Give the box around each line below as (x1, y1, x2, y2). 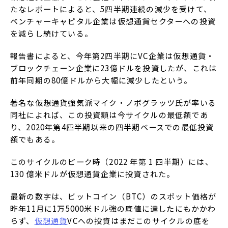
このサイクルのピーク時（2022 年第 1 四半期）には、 (10, 156, 213, 167)
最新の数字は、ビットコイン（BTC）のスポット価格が (10, 190, 217, 202)
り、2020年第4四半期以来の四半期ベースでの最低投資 (10, 121, 214, 132)
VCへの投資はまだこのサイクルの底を (67, 215, 210, 226)
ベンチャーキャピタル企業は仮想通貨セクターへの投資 (10, 15, 216, 26)
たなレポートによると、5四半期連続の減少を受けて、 (10, 3, 212, 14)
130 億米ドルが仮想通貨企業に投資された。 (10, 168, 175, 179)
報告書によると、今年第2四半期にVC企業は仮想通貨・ (10, 50, 215, 61)
